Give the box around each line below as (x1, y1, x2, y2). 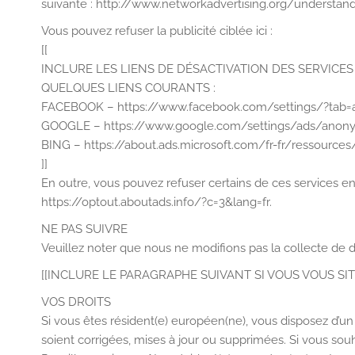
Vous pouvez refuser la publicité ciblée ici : (41, 24, 273, 38)
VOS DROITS (41, 295, 111, 309)
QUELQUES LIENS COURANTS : (41, 81, 216, 95)
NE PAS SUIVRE (41, 222, 128, 236)
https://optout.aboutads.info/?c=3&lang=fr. (41, 195, 272, 209)
